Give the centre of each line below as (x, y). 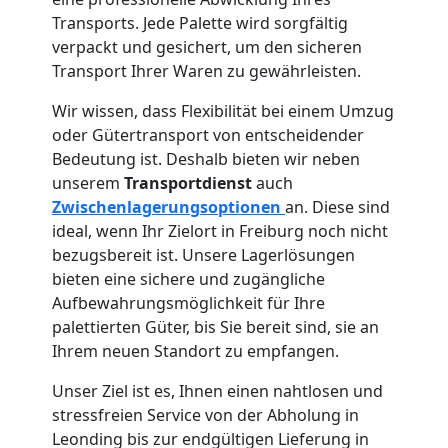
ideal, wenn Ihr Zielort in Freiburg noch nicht (220, 230)
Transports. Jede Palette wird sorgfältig (200, 22)
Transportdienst (190, 182)
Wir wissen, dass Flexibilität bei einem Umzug (223, 110)
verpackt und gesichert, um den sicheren (207, 46)
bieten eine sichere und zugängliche (188, 278)
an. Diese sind (337, 206)
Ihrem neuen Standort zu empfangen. (195, 350)
